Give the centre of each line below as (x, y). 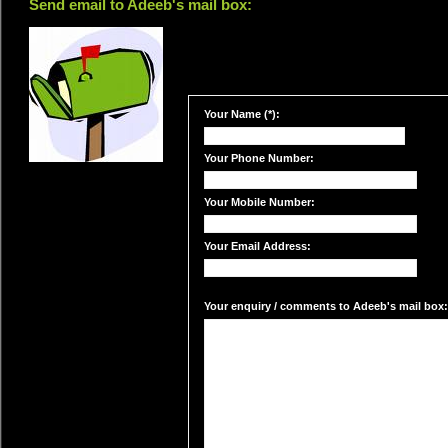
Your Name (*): (242, 114)
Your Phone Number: (259, 158)
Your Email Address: (257, 246)
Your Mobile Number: (259, 202)
